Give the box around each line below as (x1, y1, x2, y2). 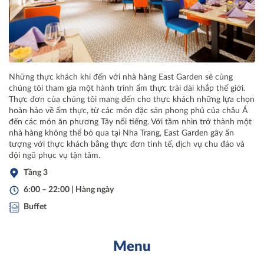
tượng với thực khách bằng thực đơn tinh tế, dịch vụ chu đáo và (9, 140, 245, 148)
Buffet (24, 202, 47, 211)
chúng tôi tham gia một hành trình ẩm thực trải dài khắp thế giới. (9, 84, 245, 93)
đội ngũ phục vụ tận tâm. (9, 151, 100, 160)
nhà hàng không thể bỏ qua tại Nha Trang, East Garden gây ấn (9, 128, 234, 137)
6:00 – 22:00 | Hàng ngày (24, 185, 114, 194)
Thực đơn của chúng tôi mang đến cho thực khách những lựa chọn (9, 95, 255, 104)
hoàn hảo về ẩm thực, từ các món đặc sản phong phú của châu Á (9, 106, 247, 115)
